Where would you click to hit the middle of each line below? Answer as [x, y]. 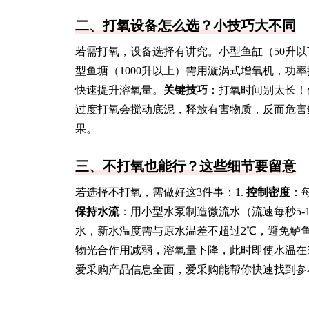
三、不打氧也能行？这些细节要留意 [186, 166]
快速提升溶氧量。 [119, 90]
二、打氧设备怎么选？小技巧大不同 [186, 26]
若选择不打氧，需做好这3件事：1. [161, 192]
